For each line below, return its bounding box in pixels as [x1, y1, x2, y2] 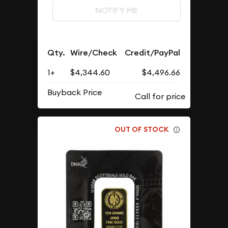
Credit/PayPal [125, 47, 181, 59]
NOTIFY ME [95, 5, 138, 16]
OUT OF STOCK [115, 124, 169, 134]
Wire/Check [70, 47, 118, 59]
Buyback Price [47, 87, 102, 98]
